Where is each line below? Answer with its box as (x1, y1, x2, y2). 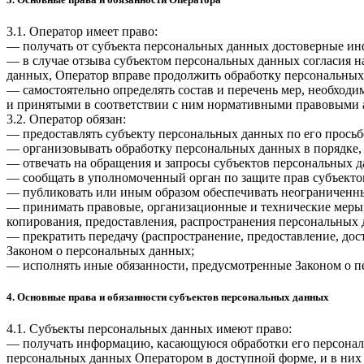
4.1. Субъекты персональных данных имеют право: (6, 322, 292, 336)
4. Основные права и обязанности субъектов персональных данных (6, 291, 329, 304)
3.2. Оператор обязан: (6, 111, 126, 126)
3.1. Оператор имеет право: (6, 24, 158, 38)
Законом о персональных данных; (6, 243, 194, 258)
